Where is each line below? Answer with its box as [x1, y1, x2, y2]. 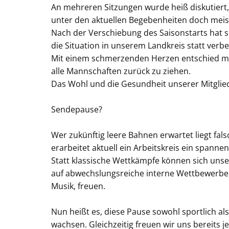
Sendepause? [51, 103, 102, 115]
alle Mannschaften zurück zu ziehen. [51, 65, 191, 77]
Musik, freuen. [51, 180, 105, 192]
